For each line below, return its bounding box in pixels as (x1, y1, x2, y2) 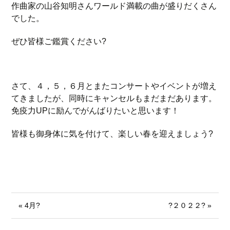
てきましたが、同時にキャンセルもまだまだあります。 (11, 94, 217, 103)
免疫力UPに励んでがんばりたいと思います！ (11, 106, 180, 115)
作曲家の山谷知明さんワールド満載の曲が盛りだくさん (11, 2, 217, 10)
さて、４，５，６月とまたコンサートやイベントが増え (11, 82, 217, 90)
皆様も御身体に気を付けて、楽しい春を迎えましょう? (11, 129, 214, 138)
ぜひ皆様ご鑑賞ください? (11, 37, 107, 46)
